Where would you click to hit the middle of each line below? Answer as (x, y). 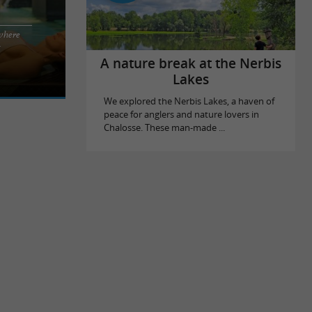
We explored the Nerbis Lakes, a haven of (189, 101)
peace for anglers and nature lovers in (181, 115)
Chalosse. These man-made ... (164, 128)
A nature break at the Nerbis (191, 64)
